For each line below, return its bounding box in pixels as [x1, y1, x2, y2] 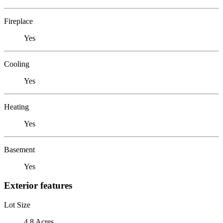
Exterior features [4, 180, 72, 191]
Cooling [4, 59, 29, 68]
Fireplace [4, 16, 33, 25]
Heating [4, 102, 29, 111]
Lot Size [4, 200, 30, 209]
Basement [4, 145, 35, 154]
